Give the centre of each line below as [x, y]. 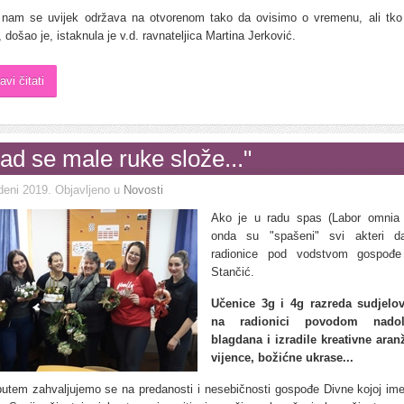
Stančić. [233, 272]
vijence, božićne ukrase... [282, 358]
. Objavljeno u [86, 190]
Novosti [143, 190]
